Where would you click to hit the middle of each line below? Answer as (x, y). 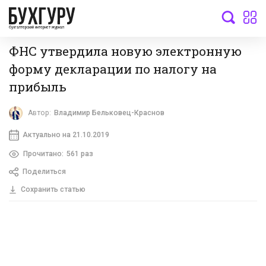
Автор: (40, 113)
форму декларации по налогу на (113, 69)
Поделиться (44, 172)
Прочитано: (43, 153)
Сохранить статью (53, 190)
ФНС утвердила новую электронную (125, 51)
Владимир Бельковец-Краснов (110, 113)
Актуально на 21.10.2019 (66, 134)
